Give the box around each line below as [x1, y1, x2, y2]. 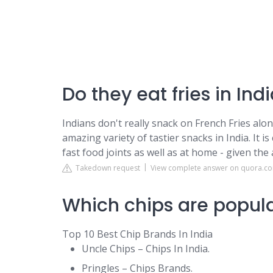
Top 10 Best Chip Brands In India [62, 227, 213, 241]
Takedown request [72, 163, 140, 173]
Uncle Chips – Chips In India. [82, 242, 210, 255]
